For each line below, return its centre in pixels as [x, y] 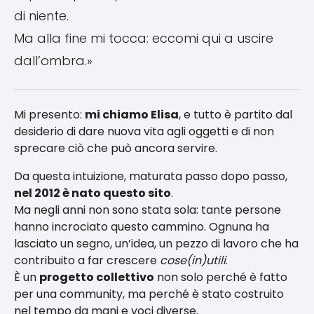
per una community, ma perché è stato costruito [149, 294]
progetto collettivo [97, 277]
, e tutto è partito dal [235, 115]
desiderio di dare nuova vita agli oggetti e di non [144, 131]
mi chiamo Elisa [132, 115]
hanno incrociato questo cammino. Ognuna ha [142, 227]
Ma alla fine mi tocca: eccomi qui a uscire [144, 38]
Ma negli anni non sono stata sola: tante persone [148, 210]
